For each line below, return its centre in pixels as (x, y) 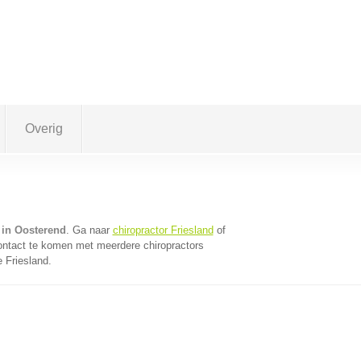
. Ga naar (89, 230)
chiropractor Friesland (163, 230)
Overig (44, 129)
